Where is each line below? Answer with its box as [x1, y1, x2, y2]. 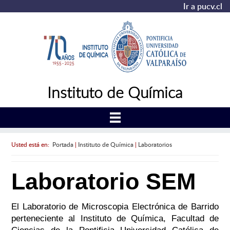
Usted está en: [11, 140, 52, 148]
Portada [52, 140, 73, 148]
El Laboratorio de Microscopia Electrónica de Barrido [11, 202, 219, 212]
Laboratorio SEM [11, 168, 196, 195]
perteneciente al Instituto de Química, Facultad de [11, 214, 219, 224]
